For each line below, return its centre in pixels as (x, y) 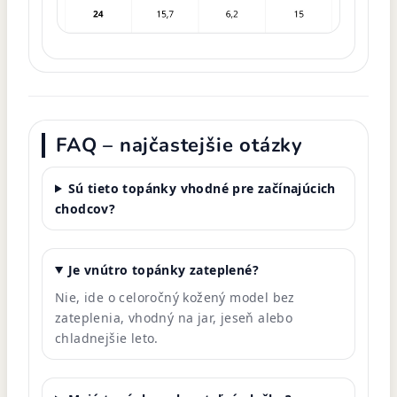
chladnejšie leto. (107, 338)
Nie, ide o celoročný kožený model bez (175, 297)
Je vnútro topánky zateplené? (163, 269)
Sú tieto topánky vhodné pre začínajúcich (202, 188)
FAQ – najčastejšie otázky (179, 145)
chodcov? (86, 208)
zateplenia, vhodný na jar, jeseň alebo (174, 317)
